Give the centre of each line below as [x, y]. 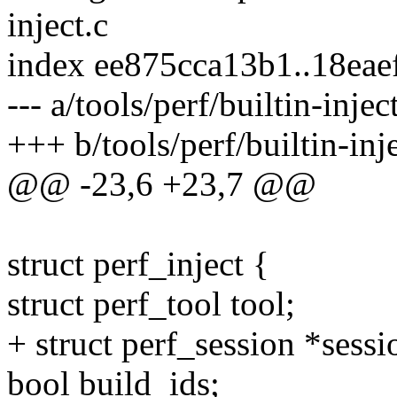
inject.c [58, 25]
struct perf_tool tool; [151, 304]
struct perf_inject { [138, 264]
